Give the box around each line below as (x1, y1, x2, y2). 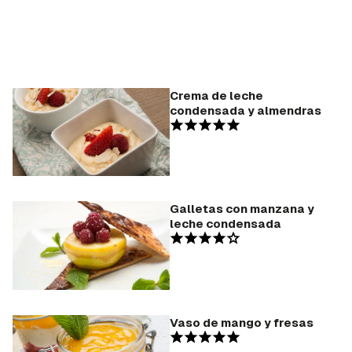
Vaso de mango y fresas (170, 314, 313, 330)
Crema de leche (170, 87, 263, 103)
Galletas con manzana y (170, 201, 314, 217)
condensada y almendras (170, 102, 321, 118)
